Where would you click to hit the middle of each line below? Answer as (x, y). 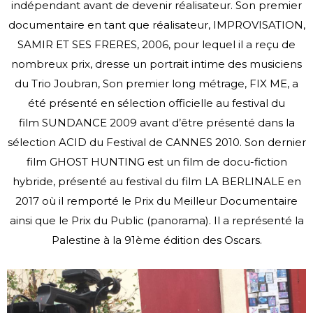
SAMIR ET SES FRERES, (80, 44)
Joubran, (78, 83)
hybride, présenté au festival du (97, 181)
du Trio (34, 83)
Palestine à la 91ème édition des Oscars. (156, 240)
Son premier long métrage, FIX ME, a (201, 83)
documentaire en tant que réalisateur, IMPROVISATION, (156, 25)
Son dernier (275, 142)
